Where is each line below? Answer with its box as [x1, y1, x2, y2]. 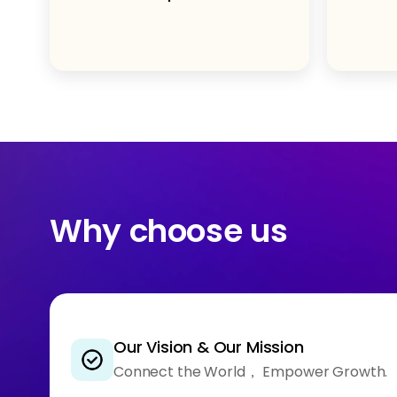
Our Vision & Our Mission [113, 336, 304, 358]
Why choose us [50, 209, 288, 253]
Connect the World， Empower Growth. [113, 362, 388, 382]
